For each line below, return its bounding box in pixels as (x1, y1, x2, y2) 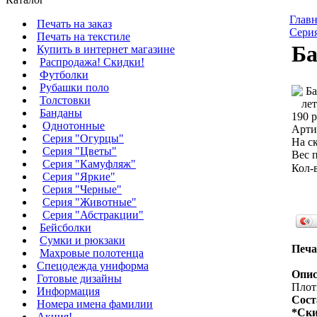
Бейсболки (40, 221, 91, 234)
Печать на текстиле (37, 30, 130, 42)
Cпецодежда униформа (37, 260, 149, 272)
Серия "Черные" (42, 183, 122, 195)
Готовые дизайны (37, 272, 122, 284)
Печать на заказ (37, 18, 112, 30)
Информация (37, 285, 100, 297)
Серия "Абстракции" (42, 209, 144, 221)
